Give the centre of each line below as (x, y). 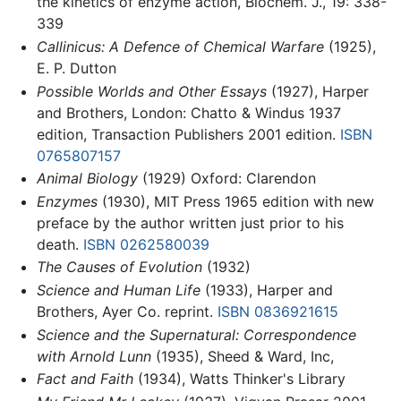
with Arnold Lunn (94, 356)
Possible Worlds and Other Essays (151, 91)
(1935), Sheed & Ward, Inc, (242, 356)
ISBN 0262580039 (146, 244)
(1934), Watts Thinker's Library (239, 379)
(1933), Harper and (266, 290)
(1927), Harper (317, 91)
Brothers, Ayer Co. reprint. (127, 311)
